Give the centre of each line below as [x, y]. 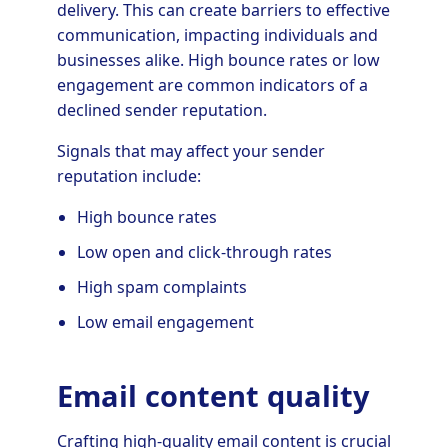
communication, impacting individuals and [217, 35]
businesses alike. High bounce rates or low [218, 60]
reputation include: [128, 176]
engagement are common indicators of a [212, 85]
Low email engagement [165, 322]
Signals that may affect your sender [190, 151]
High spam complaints [161, 287]
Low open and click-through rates [204, 252]
